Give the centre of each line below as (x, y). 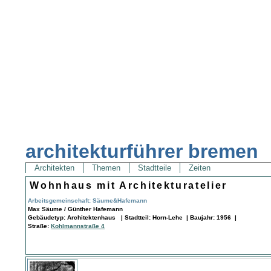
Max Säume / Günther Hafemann (76, 209)
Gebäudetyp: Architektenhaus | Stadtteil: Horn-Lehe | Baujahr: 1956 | (132, 217)
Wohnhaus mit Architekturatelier (129, 185)
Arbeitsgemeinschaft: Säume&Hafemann (88, 200)
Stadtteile (155, 168)
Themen (106, 168)
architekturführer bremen (142, 152)
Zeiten (200, 168)
